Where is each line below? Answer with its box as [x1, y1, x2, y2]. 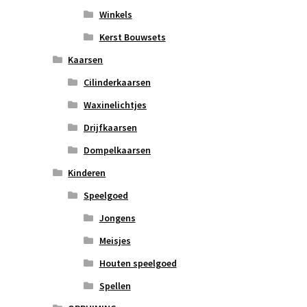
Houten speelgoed [99, 257, 177, 270]
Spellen [99, 280, 131, 293]
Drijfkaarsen [83, 121, 137, 134]
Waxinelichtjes [83, 99, 147, 112]
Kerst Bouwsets [99, 31, 166, 44]
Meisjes [99, 234, 131, 247]
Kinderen [68, 167, 106, 180]
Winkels [99, 8, 132, 21]
